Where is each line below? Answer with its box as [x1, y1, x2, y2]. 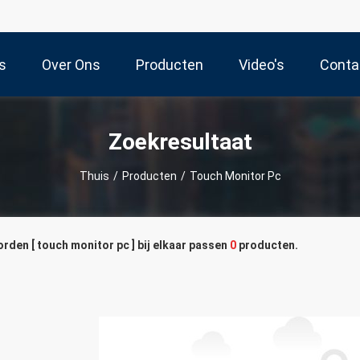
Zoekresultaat [108, 128, 252, 155]
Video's [239, 56, 284, 74]
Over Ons [42, 56, 100, 74]
